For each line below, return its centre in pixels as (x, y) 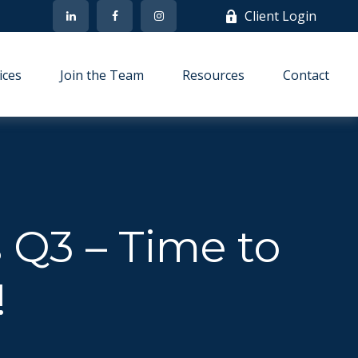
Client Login (281, 16)
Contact (306, 76)
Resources (214, 76)
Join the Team (102, 76)
